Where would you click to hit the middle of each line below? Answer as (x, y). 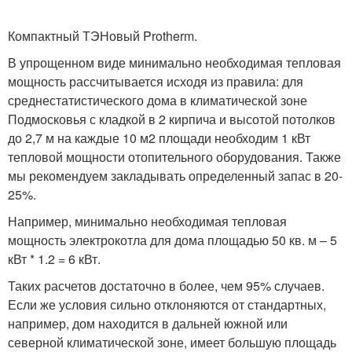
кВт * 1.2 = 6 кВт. (54, 259)
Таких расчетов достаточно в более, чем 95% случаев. (166, 286)
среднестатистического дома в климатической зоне (158, 100)
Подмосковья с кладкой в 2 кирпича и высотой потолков (172, 119)
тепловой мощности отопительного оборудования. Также (174, 157)
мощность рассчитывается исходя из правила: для (156, 81)
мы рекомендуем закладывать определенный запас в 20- (175, 176)
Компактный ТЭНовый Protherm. (103, 36)
